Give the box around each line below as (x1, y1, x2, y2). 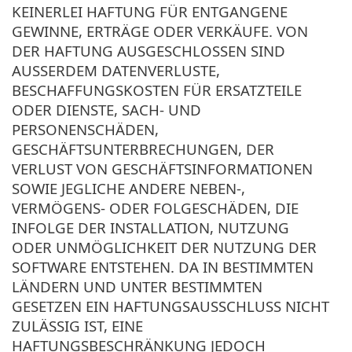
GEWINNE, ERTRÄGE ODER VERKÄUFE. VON (12, 20, 308, 41)
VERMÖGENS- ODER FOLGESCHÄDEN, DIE (12, 197, 299, 218)
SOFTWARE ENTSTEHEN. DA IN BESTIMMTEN (12, 256, 313, 277)
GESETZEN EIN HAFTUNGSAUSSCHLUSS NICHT (12, 295, 329, 316)
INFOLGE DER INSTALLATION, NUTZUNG (12, 217, 289, 237)
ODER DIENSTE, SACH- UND (12, 99, 201, 119)
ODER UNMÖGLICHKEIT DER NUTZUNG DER (12, 236, 317, 257)
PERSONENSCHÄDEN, (12, 119, 159, 139)
